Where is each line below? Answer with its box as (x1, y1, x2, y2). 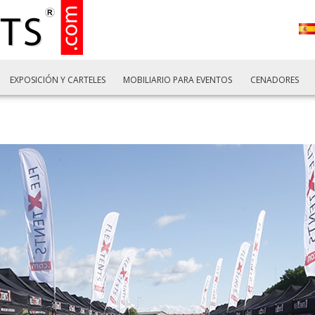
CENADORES (250, 74, 299, 86)
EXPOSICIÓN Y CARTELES (9, 74, 105, 86)
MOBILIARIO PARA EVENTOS (123, 74, 233, 86)
